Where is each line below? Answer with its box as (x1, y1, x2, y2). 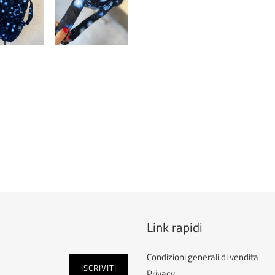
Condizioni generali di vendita (147, 250, 258, 265)
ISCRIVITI (80, 261, 117, 274)
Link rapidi (147, 217, 203, 238)
